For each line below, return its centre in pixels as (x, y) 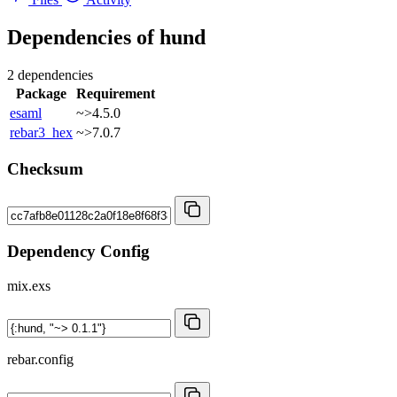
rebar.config (40, 359)
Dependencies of (83, 37)
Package (41, 93)
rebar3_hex (41, 132)
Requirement (116, 93)
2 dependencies (50, 74)
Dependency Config (78, 251)
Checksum (45, 169)
